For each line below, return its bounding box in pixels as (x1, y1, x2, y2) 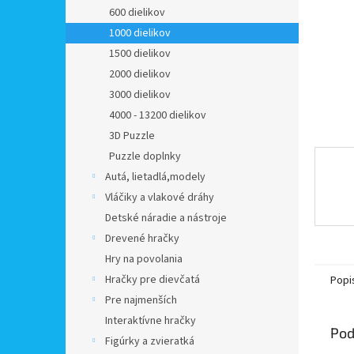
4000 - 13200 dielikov (109, 107, 206, 123)
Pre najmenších (105, 292, 177, 308)
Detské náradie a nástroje (105, 210, 227, 226)
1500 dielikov (109, 46, 171, 62)
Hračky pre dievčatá (105, 272, 200, 288)
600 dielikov (109, 5, 165, 21)
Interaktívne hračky (105, 313, 196, 329)
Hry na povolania (105, 251, 183, 267)
